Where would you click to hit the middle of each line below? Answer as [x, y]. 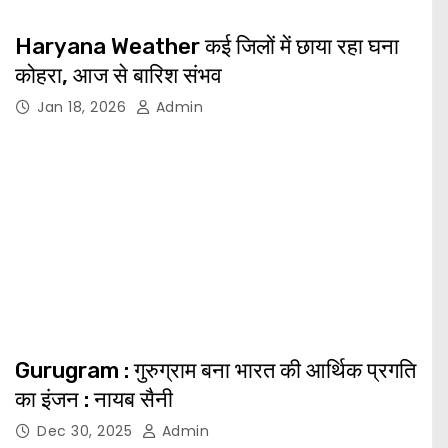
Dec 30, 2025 [87, 431]
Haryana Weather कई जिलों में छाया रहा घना [207, 47]
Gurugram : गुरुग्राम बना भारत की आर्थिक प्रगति [69, 371]
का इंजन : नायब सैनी [94, 400]
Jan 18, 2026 [84, 107]
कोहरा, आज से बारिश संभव [118, 76]
